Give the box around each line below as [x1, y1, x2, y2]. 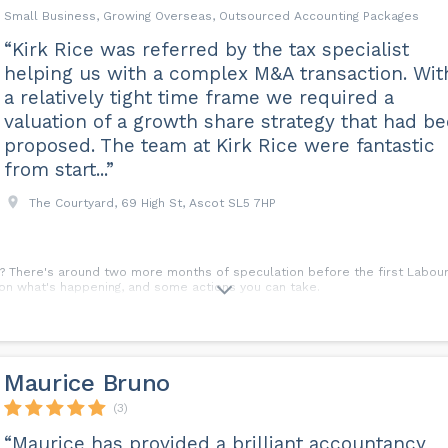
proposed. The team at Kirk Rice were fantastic [3, 134, 435, 157]
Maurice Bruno [3, 369, 171, 397]
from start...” [3, 158, 114, 181]
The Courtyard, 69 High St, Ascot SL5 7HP [28, 196, 276, 210]
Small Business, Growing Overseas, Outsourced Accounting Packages [3, 9, 419, 23]
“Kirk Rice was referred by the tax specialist [3, 38, 409, 61]
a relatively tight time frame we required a [3, 86, 394, 109]
